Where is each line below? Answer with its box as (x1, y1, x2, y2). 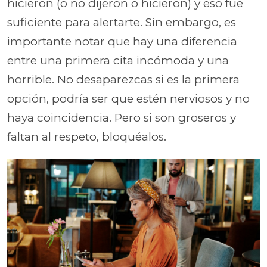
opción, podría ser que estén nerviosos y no (7, 91, 250, 105)
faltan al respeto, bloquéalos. (7, 129, 166, 144)
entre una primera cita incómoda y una (7, 53, 229, 67)
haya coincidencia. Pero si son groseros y (7, 110, 236, 125)
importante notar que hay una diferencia (7, 34, 237, 48)
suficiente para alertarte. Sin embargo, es (7, 15, 236, 29)
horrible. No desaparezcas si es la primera (7, 72, 240, 86)
